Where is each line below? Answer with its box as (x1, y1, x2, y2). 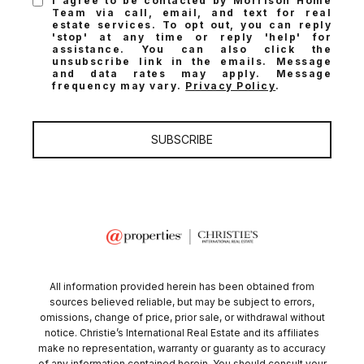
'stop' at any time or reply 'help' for (52, 31, 331, 44)
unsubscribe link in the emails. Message (52, 55, 331, 68)
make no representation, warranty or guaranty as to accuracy (38, 342, 326, 355)
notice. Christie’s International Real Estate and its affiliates (45, 327, 319, 340)
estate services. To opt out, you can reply (52, 19, 331, 32)
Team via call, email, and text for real (52, 6, 331, 19)
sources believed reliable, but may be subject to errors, (50, 296, 314, 309)
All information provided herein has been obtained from (50, 280, 314, 293)
